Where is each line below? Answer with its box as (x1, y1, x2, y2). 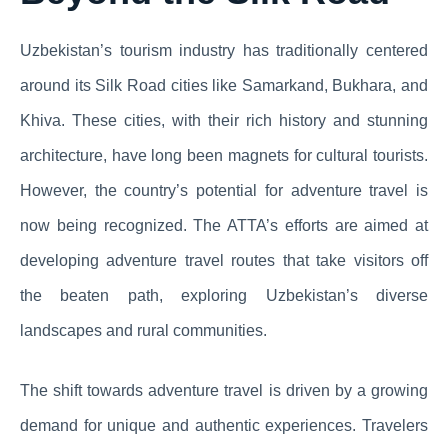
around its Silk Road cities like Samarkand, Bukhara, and (20, 77, 428, 95)
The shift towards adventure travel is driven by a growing (20, 382, 428, 400)
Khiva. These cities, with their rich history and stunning (20, 112, 428, 130)
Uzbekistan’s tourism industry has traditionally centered (20, 42, 428, 60)
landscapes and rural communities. (20, 322, 267, 340)
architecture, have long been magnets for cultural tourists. (20, 147, 428, 165)
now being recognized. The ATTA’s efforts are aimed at (20, 217, 428, 235)
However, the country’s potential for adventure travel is (20, 182, 428, 200)
